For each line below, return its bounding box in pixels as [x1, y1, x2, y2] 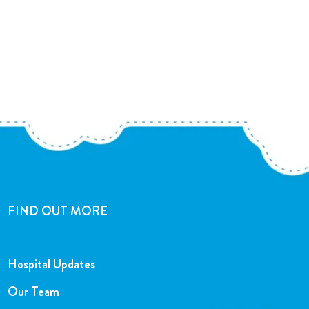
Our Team [7, 283, 59, 301]
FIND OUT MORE [7, 202, 108, 221]
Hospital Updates [7, 255, 95, 274]
